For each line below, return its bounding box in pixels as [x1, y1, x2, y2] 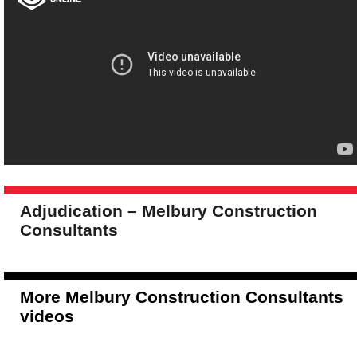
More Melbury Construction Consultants [20, 288, 343, 306]
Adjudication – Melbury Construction [20, 202, 317, 220]
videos [20, 307, 74, 325]
